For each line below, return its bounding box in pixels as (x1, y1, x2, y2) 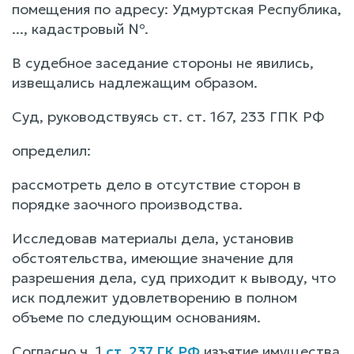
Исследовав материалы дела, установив (12, 228, 294, 247)
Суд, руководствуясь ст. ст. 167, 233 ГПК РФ (12, 107, 325, 126)
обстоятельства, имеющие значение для (12, 248, 293, 267)
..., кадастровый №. (12, 19, 149, 38)
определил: (12, 141, 91, 160)
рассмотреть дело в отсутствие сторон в (12, 175, 301, 194)
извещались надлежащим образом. (12, 73, 258, 92)
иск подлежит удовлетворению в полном (12, 288, 297, 307)
